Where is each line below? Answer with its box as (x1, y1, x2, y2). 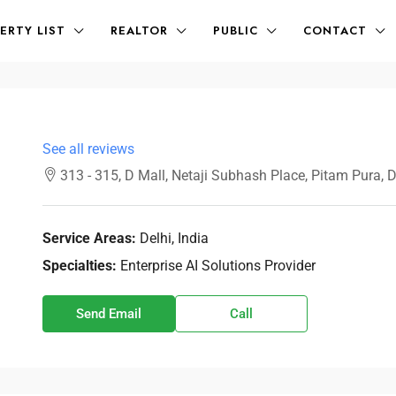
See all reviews (42, 141, 134, 157)
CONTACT (303, 22, 367, 39)
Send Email (75, 306, 141, 322)
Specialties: (42, 257, 117, 274)
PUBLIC (213, 22, 258, 39)
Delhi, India (139, 230, 209, 247)
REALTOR (110, 22, 168, 39)
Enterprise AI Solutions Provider (119, 257, 316, 274)
